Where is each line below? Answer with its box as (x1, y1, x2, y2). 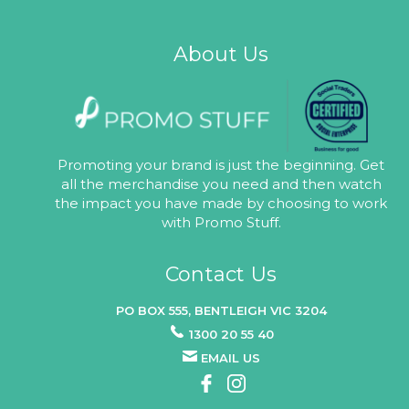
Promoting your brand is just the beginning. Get (58, 155, 385, 173)
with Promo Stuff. (161, 213, 281, 231)
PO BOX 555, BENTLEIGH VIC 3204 (115, 302, 327, 318)
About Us (173, 41, 269, 67)
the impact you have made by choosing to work (55, 194, 388, 212)
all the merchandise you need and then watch (60, 174, 382, 193)
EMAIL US (200, 350, 260, 365)
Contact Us (164, 261, 278, 287)
